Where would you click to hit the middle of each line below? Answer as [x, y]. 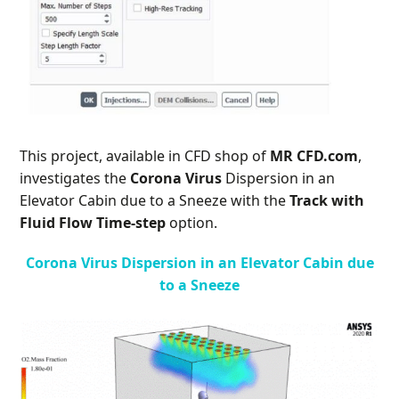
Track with [327, 200]
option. [192, 222]
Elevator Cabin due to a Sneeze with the [155, 200]
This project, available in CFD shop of [145, 155]
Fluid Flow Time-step [93, 222]
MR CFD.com [314, 155]
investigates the [75, 178]
